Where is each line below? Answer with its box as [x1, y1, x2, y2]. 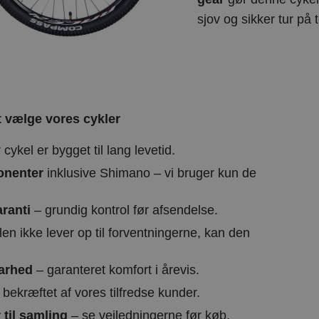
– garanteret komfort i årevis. [32, 263, 199, 278]
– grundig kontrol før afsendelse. [30, 203, 218, 218]
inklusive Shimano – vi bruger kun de [43, 165, 256, 180]
